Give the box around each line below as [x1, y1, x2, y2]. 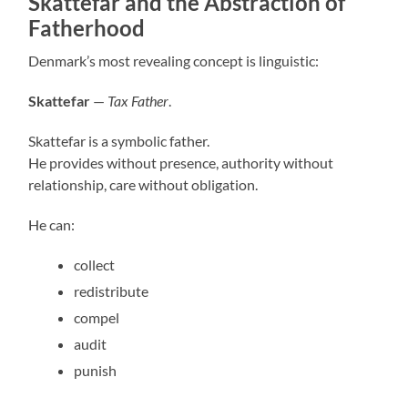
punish [74, 361, 117, 379]
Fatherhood [28, 14, 146, 41]
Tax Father [107, 91, 169, 109]
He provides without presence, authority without [28, 153, 334, 171]
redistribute [74, 281, 149, 300]
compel [74, 308, 120, 326]
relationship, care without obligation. [28, 175, 259, 193]
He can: [28, 215, 76, 233]
